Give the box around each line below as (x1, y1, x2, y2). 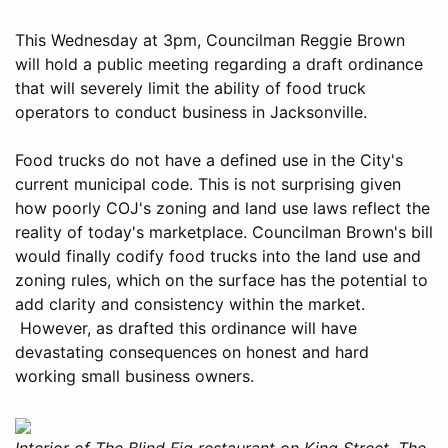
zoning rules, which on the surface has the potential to (15, 269, 428, 290)
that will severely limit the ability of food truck (15, 77, 366, 98)
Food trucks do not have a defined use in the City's (15, 149, 403, 170)
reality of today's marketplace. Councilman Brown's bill (15, 221, 433, 242)
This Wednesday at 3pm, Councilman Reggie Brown (15, 29, 405, 50)
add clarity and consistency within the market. (15, 293, 365, 314)
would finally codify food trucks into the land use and (15, 245, 421, 266)
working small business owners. (15, 365, 254, 386)
